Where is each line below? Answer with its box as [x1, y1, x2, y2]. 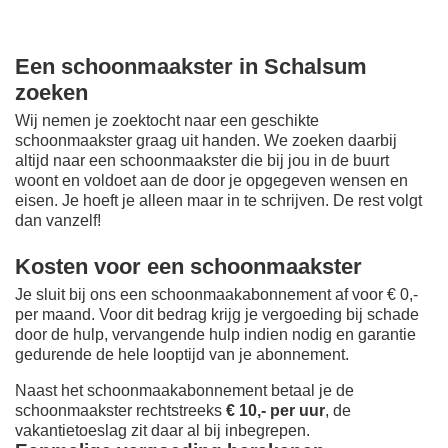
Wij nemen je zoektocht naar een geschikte [15, 112, 319, 130]
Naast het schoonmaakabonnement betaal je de [15, 382, 354, 400]
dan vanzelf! [15, 212, 101, 230]
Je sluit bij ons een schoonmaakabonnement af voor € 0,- [15, 286, 418, 304]
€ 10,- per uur [226, 402, 325, 420]
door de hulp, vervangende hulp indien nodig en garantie [15, 326, 416, 344]
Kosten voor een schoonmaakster [15, 253, 362, 279]
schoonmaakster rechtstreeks [15, 402, 226, 420]
